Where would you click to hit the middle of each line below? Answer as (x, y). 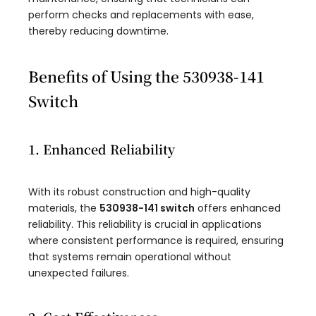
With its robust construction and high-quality (139, 192)
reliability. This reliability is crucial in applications (145, 225)
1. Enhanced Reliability (102, 149)
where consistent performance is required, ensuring (156, 241)
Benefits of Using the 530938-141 (146, 77)
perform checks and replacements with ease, (141, 15)
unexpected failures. (79, 273)
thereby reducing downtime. (98, 31)
